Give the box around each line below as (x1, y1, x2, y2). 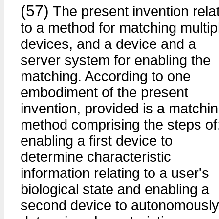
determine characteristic (21, 149, 171, 165)
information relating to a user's (21, 165, 209, 181)
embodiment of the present (21, 85, 188, 100)
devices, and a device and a (21, 36, 196, 52)
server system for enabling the (21, 52, 211, 68)
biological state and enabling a (21, 181, 209, 197)
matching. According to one (21, 68, 191, 84)
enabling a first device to (21, 133, 173, 149)
